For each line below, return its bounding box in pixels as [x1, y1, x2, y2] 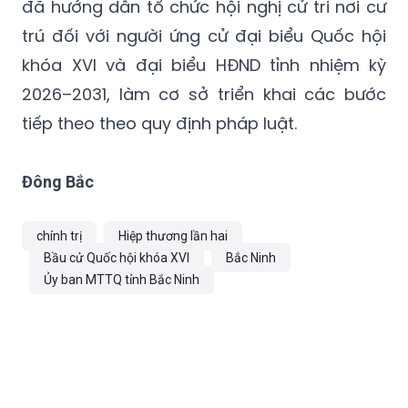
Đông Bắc [22, 171, 94, 191]
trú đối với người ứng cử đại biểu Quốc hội [22, 24, 386, 47]
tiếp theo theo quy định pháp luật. [22, 111, 297, 135]
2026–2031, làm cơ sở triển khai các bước [22, 82, 386, 106]
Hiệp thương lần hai [118, 228, 228, 243]
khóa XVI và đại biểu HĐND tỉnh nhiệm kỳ [22, 53, 386, 76]
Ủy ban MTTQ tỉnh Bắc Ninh [44, 271, 199, 287]
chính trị [36, 228, 82, 243]
